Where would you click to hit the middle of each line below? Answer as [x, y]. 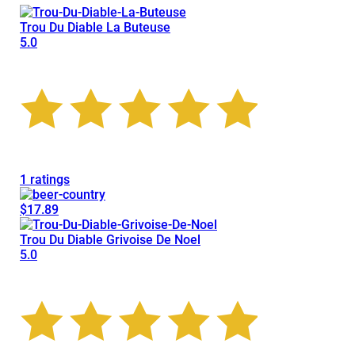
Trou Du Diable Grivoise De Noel [110, 239]
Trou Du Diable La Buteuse [95, 27]
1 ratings [45, 179]
